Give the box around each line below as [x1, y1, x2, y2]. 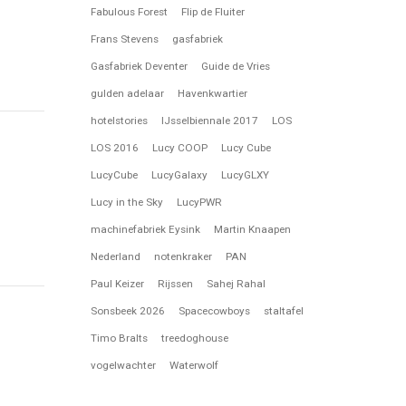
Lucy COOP [152, 140, 208, 154]
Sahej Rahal [207, 276, 266, 290]
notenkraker [154, 249, 213, 263]
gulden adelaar [91, 86, 165, 100]
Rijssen [158, 276, 194, 290]
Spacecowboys [179, 304, 251, 317]
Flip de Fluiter [181, 5, 246, 18]
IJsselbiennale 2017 [161, 113, 259, 127]
